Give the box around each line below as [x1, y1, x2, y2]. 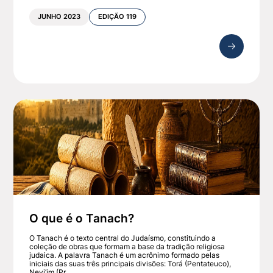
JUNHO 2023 [38, 13, 81, 21]
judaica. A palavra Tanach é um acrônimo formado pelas [29, 250, 220, 260]
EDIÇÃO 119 [98, 13, 137, 21]
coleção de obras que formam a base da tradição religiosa [29, 241, 225, 251]
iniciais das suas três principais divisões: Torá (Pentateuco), [29, 258, 232, 268]
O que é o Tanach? [29, 210, 135, 225]
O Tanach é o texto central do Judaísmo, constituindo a [29, 233, 216, 243]
